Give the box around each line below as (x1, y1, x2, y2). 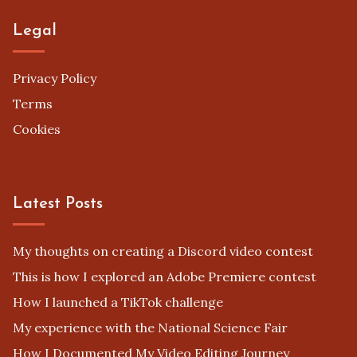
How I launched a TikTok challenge (13, 293, 223, 310)
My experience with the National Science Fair (13, 319, 288, 335)
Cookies (13, 121, 61, 138)
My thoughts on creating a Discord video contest (13, 242, 313, 259)
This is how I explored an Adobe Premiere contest (13, 268, 316, 284)
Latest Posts (13, 195, 103, 212)
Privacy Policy (13, 70, 96, 87)
